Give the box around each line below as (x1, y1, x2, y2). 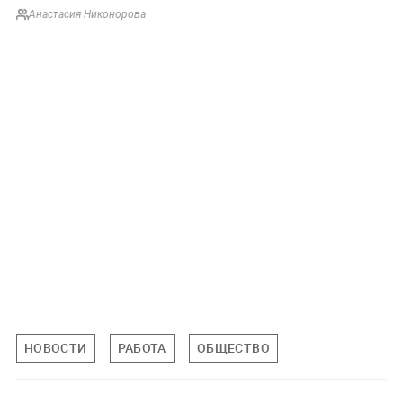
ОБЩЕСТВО (196, 339, 270, 357)
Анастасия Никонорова (28, 8, 146, 22)
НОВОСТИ (23, 339, 87, 357)
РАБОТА (117, 339, 166, 357)
